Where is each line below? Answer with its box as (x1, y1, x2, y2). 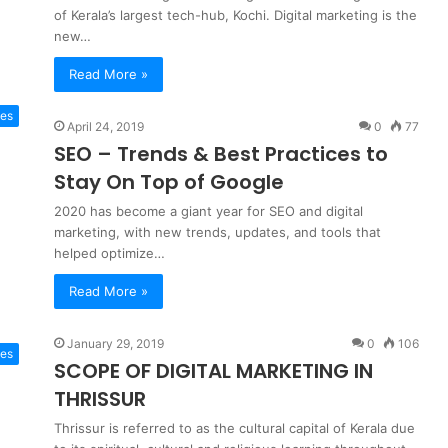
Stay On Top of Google (54, 168, 284, 196)
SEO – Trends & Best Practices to (54, 140, 388, 168)
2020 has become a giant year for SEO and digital (54, 203, 363, 219)
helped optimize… (54, 245, 165, 261)
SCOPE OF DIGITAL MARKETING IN (54, 357, 373, 385)
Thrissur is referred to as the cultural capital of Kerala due (54, 420, 415, 436)
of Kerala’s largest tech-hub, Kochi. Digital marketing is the (54, 7, 417, 23)
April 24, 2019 (67, 119, 144, 134)
